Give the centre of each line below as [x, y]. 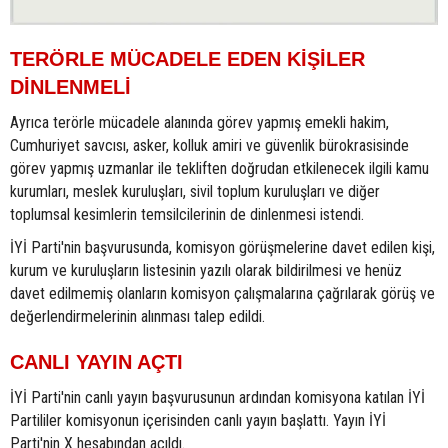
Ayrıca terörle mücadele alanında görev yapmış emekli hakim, [199, 122]
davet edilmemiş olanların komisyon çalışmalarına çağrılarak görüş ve [222, 293]
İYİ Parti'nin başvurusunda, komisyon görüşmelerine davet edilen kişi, [222, 247]
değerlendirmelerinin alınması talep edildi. [137, 316]
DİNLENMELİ [70, 86]
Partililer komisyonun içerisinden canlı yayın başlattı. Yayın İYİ [198, 420]
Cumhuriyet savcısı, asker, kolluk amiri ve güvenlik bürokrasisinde [209, 145]
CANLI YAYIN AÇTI [96, 361]
